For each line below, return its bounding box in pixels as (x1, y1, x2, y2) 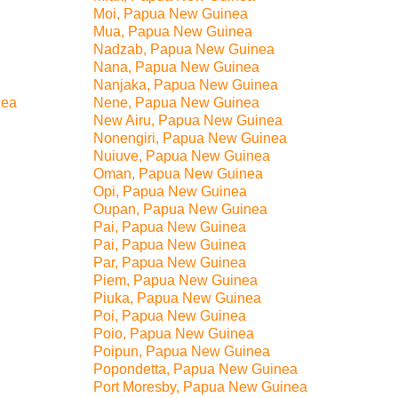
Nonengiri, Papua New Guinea (93, 131, 287, 146)
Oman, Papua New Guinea (93, 166, 263, 181)
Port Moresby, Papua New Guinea (93, 379, 307, 394)
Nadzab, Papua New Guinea (93, 42, 275, 57)
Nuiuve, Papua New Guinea (93, 148, 270, 163)
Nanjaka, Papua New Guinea (93, 77, 278, 92)
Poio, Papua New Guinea (93, 326, 254, 341)
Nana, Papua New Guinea (93, 60, 259, 75)
